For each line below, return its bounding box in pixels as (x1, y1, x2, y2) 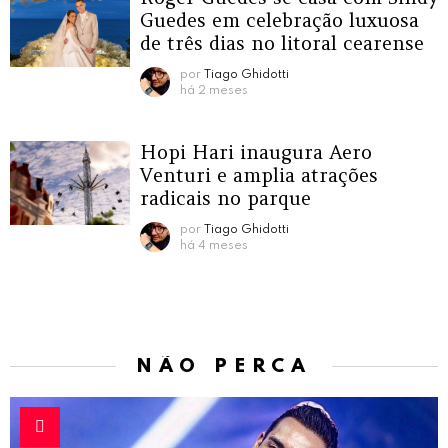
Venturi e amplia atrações (140, 162, 378, 187)
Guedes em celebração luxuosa (140, 7, 419, 32)
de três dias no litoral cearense (140, 30, 424, 55)
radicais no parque (140, 185, 311, 210)
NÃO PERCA (135, 356, 313, 376)
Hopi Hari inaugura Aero (140, 139, 372, 164)
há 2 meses (180, 84, 248, 97)
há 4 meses (180, 239, 248, 252)
